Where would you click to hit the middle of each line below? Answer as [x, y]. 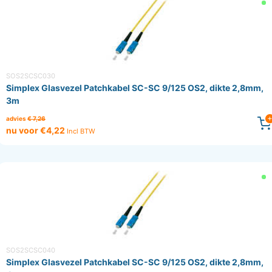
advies [17, 119]
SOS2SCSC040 [31, 250]
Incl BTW [81, 131]
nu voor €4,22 [36, 131]
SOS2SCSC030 [31, 76]
